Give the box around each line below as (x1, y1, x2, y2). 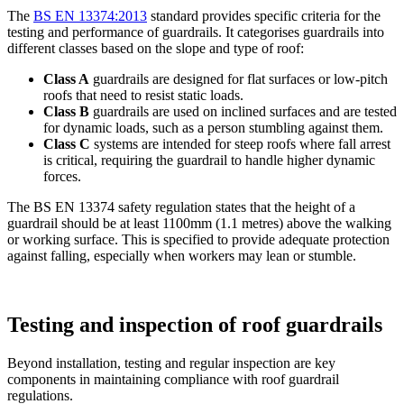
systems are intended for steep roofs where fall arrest (94, 136, 390, 152)
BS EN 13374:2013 (33, 8, 147, 24)
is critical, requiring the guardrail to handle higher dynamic (43, 152, 375, 169)
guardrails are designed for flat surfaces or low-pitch (89, 71, 388, 87)
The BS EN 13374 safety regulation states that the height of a (7, 199, 355, 216)
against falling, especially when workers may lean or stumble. (7, 248, 360, 264)
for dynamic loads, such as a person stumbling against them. (43, 120, 383, 136)
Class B (43, 104, 93, 120)
